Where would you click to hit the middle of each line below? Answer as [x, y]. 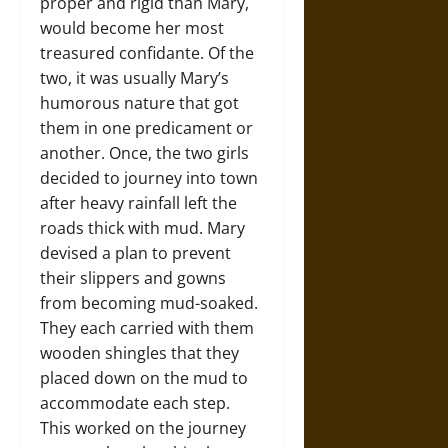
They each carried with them [147, 327]
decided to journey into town [149, 177]
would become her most [132, 27]
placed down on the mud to [144, 377]
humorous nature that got [139, 102]
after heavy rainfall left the [138, 202]
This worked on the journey [143, 427]
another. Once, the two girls [144, 152]
